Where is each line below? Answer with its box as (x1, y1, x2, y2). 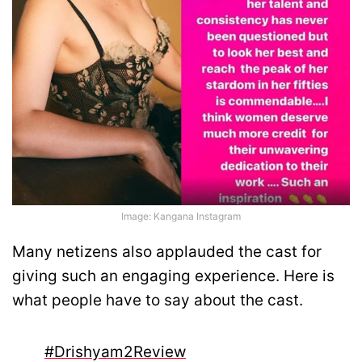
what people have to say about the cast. (12, 290, 303, 309)
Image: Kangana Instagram (121, 210, 241, 222)
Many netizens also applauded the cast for (12, 242, 322, 261)
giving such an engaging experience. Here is (12, 266, 335, 285)
